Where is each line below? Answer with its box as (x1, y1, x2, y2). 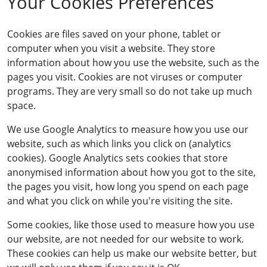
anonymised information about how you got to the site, (7, 166, 256, 179)
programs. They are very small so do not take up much (7, 85, 252, 98)
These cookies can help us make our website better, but (7, 247, 257, 260)
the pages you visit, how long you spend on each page (7, 180, 249, 193)
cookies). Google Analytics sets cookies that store (7, 151, 228, 164)
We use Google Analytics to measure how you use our (7, 123, 249, 136)
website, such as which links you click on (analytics (7, 137, 231, 150)
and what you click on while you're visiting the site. (7, 194, 232, 207)
